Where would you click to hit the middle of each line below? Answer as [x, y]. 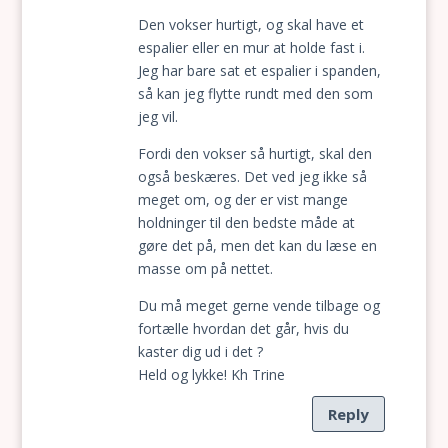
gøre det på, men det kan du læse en [257, 245]
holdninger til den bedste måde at [246, 222]
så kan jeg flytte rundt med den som [255, 93]
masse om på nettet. [205, 268]
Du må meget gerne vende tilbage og [258, 305]
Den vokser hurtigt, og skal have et [250, 24]
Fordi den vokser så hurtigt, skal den [254, 153]
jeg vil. [157, 116]
